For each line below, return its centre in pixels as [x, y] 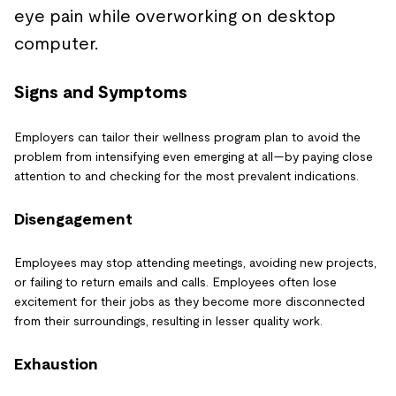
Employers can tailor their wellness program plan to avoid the [187, 137]
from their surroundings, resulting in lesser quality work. [168, 321]
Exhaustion [56, 364]
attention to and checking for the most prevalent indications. [187, 176]
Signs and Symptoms [101, 92]
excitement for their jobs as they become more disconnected [190, 301]
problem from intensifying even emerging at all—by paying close [194, 156]
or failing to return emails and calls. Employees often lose [175, 282]
